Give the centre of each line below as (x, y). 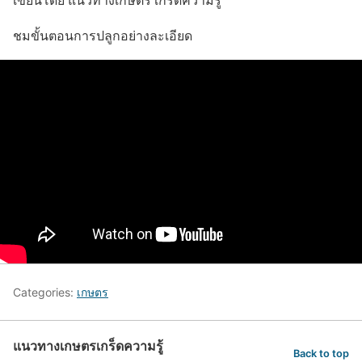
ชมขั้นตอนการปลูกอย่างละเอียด (103, 36)
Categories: (45, 292)
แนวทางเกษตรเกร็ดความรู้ (88, 345)
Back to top (321, 354)
